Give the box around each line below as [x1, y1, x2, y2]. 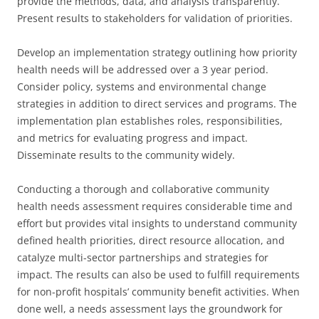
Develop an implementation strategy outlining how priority [17, 46, 297, 59]
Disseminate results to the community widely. [17, 148, 235, 162]
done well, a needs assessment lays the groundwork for [17, 302, 283, 315]
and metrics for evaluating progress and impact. [17, 131, 248, 145]
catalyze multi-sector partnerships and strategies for [17, 251, 268, 264]
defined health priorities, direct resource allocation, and [17, 234, 285, 247]
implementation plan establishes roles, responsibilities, [17, 114, 283, 127]
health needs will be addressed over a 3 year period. [17, 63, 268, 76]
